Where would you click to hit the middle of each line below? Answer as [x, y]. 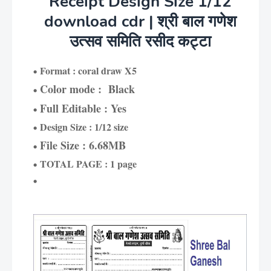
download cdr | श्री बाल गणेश [140, 21]
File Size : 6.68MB [83, 145]
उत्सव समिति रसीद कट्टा [140, 41]
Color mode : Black [87, 89]
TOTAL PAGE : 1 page [88, 164]
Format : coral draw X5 [88, 70]
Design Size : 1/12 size [84, 127]
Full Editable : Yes [83, 108]
